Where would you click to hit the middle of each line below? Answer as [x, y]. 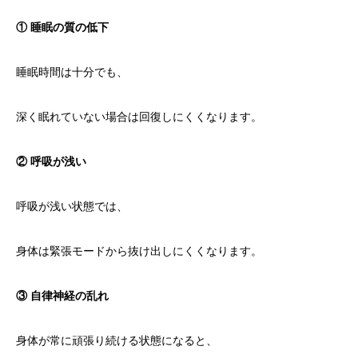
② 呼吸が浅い [51, 162]
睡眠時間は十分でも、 [72, 72]
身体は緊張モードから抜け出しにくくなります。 [139, 251]
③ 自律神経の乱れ [62, 296]
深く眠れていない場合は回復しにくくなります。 [139, 117]
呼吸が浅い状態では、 [72, 207]
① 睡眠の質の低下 [62, 28]
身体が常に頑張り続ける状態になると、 [117, 341]
